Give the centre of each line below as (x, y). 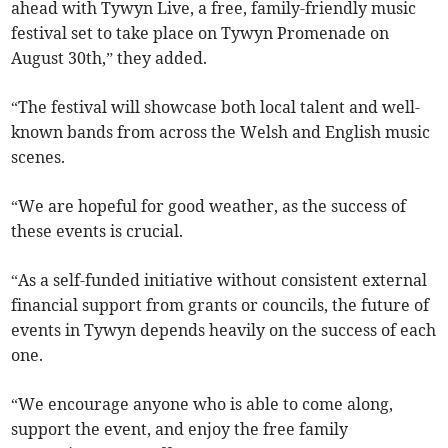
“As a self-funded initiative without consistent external (219, 280)
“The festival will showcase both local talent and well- (216, 107)
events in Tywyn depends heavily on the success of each (224, 330)
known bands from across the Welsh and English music (221, 132)
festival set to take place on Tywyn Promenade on (200, 33)
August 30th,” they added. (109, 58)
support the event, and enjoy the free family (180, 429)
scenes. (38, 157)
